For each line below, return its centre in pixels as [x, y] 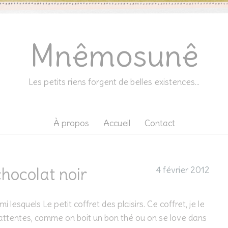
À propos [71, 123]
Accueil [117, 123]
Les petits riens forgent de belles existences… [114, 82]
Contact [160, 123]
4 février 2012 [183, 170]
